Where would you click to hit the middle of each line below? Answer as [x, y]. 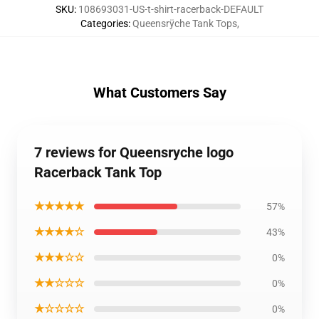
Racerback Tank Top [98, 172]
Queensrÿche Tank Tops [184, 23]
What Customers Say [159, 93]
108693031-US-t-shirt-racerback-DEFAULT [171, 9]
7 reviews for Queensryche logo [134, 152]
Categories [104, 23]
